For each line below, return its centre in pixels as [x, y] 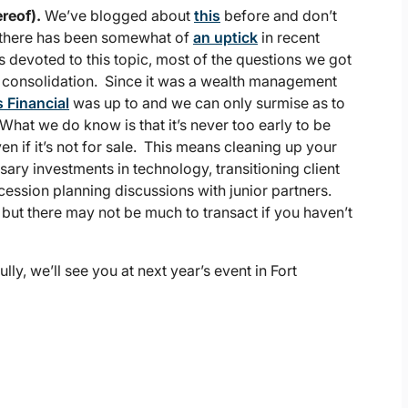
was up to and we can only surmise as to [207, 103]
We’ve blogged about [117, 16]
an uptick [225, 38]
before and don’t [279, 16]
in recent [289, 38]
